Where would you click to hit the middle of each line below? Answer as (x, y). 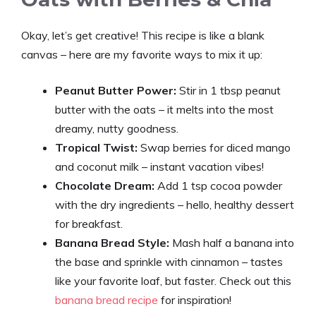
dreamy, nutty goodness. (117, 128)
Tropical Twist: (96, 147)
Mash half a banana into (232, 242)
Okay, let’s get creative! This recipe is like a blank (143, 35)
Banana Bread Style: (112, 242)
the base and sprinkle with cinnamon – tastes (169, 261)
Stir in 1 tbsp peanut (229, 90)
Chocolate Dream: (105, 185)
